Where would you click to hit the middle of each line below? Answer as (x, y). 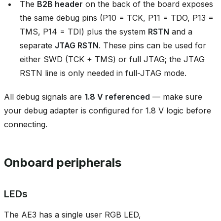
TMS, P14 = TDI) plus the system (84, 31)
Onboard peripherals (63, 162)
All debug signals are (44, 96)
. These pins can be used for (152, 45)
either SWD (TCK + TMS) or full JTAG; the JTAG (112, 59)
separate (37, 45)
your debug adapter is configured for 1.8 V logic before (108, 110)
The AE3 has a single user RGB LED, (73, 214)
